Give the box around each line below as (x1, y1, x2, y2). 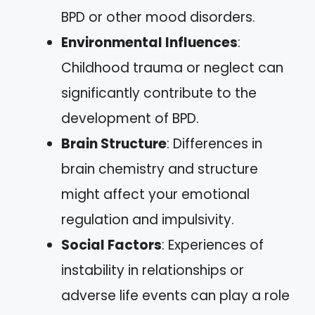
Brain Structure (61, 134, 167, 153)
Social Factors (61, 235, 162, 255)
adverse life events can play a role (61, 285, 290, 305)
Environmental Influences (61, 32, 238, 52)
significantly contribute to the (61, 83, 257, 103)
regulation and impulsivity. (61, 210, 234, 229)
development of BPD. (61, 108, 199, 128)
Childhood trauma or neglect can (61, 58, 283, 77)
